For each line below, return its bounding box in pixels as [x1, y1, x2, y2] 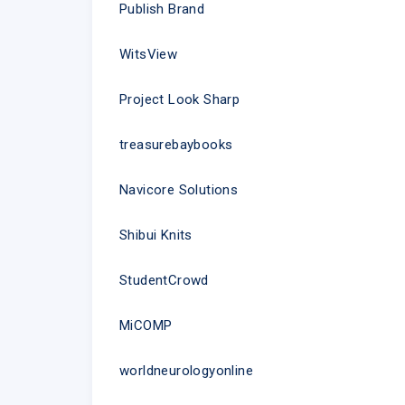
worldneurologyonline [119, 362, 253, 379]
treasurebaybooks [119, 136, 233, 153]
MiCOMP [119, 316, 173, 334]
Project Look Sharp [119, 90, 240, 108]
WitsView [119, 45, 178, 62]
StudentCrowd [119, 271, 209, 288]
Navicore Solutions [119, 181, 239, 198]
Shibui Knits [119, 226, 193, 243]
